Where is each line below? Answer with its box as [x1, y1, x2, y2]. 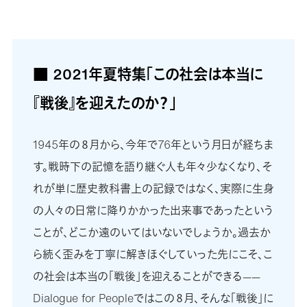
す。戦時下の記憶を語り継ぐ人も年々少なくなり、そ [32, 158, 272, 175]
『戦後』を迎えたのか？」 [32, 91, 176, 114]
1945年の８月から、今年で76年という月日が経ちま [32, 136, 274, 153]
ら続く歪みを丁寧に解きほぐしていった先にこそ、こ [32, 245, 273, 262]
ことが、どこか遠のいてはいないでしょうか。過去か [32, 223, 271, 241]
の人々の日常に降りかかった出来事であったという [32, 201, 273, 219]
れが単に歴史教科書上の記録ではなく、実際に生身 [32, 180, 273, 197]
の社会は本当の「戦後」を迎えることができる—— [32, 267, 260, 284]
